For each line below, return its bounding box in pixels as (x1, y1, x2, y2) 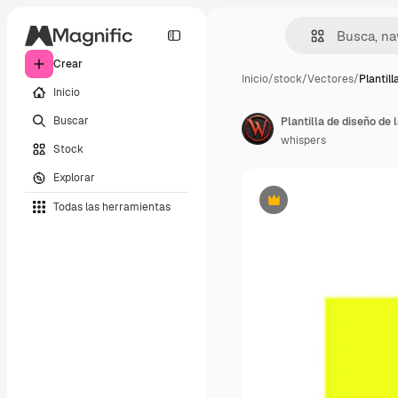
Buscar (53, 113, 89, 128)
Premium (272, 199, 319, 214)
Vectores (307, 72, 354, 86)
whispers (281, 133, 326, 147)
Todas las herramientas (53, 199, 171, 214)
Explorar (53, 170, 95, 185)
